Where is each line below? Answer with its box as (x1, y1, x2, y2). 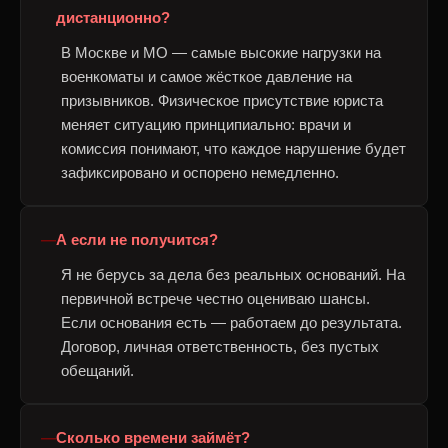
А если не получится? (56, 231, 218, 248)
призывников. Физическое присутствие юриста (61, 92, 383, 109)
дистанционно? (56, 9, 170, 26)
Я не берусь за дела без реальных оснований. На (61, 266, 405, 283)
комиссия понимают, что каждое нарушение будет (61, 140, 406, 157)
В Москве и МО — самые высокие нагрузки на (61, 44, 381, 61)
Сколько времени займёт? (56, 429, 250, 446)
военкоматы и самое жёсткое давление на (61, 68, 352, 85)
